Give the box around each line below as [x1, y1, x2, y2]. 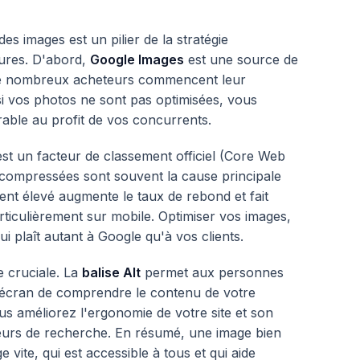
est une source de [184, 51, 298, 67]
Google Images [90, 51, 184, 67]
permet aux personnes [141, 264, 284, 280]
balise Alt [82, 264, 141, 280]
